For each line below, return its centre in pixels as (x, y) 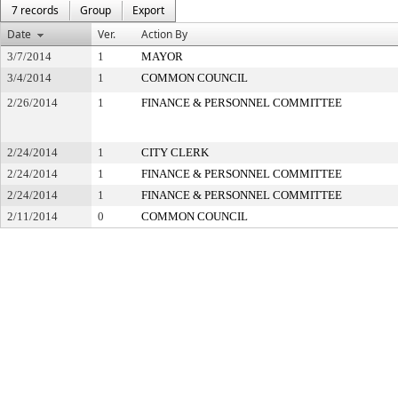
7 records (35, 10)
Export (148, 10)
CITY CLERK (175, 152)
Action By (164, 34)
